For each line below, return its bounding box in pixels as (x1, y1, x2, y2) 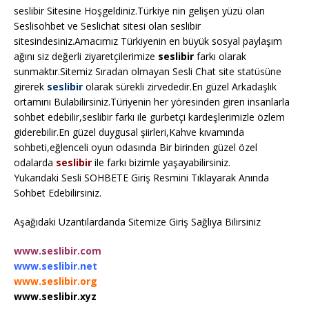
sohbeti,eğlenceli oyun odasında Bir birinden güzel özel (14, 141, 257, 154)
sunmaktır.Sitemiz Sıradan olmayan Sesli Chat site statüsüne (14, 65, 281, 79)
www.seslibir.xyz (14, 290, 97, 303)
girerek (14, 80, 47, 94)
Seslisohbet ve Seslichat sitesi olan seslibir (14, 19, 201, 33)
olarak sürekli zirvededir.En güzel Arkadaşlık (83, 80, 277, 94)
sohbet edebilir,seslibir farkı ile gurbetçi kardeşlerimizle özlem (14, 110, 285, 124)
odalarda (14, 156, 56, 170)
